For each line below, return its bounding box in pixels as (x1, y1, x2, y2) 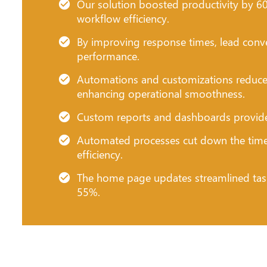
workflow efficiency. (77, 11, 169, 26)
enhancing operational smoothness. (77, 86, 245, 101)
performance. (77, 48, 139, 63)
